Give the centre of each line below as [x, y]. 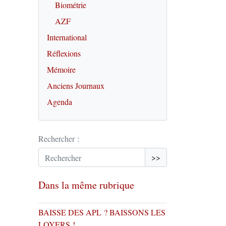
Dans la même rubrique [86, 185]
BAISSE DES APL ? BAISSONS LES [102, 212]
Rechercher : [59, 138]
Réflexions [64, 53]
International [67, 37]
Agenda [60, 102]
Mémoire [61, 69]
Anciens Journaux [76, 86]
